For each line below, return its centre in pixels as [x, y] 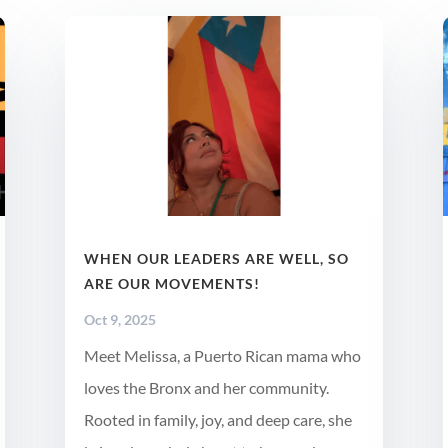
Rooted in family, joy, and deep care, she [217, 420]
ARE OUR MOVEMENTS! [171, 284]
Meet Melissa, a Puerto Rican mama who [222, 356]
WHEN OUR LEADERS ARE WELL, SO [216, 259]
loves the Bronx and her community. [206, 388]
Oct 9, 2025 [119, 320]
